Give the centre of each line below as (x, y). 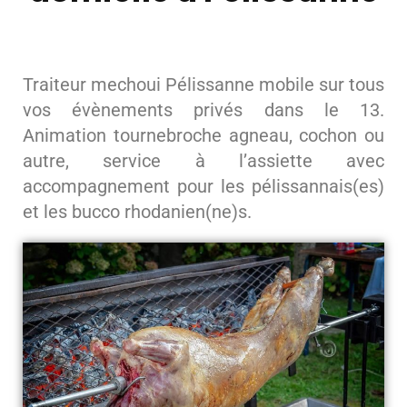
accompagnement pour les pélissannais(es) (203, 186)
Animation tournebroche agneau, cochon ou (203, 135)
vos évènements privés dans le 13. (203, 110)
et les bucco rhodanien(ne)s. (137, 212)
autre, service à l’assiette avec (203, 161)
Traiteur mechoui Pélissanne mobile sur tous (203, 84)
